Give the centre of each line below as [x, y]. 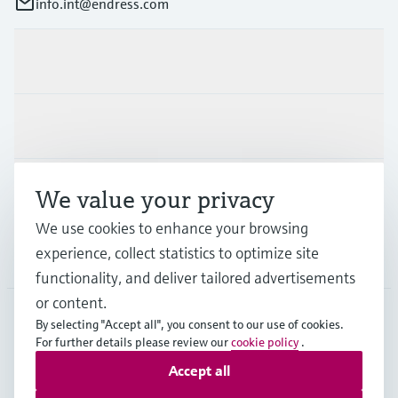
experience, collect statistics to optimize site [177, 253]
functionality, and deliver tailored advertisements [195, 278]
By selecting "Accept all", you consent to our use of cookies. [190, 324]
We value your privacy [155, 199]
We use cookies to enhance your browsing [172, 228]
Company [44, 255]
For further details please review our [133, 342]
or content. [71, 302]
